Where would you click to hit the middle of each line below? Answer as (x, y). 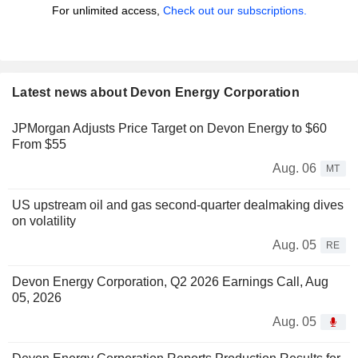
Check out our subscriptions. (235, 11)
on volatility (44, 221)
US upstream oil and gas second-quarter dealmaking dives (178, 205)
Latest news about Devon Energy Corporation (156, 93)
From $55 (39, 145)
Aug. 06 (294, 169)
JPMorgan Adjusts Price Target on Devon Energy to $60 (169, 129)
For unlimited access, (107, 11)
